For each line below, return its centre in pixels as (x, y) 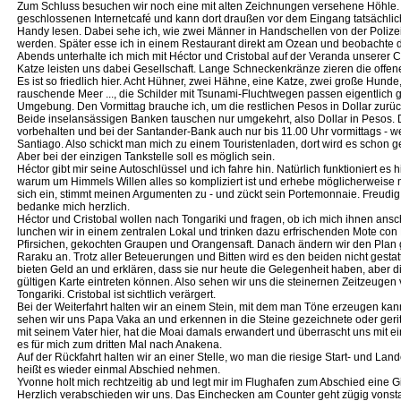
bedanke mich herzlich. (73, 207)
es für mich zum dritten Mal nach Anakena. (119, 345)
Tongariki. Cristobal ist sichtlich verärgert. (116, 294)
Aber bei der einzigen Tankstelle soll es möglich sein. (146, 157)
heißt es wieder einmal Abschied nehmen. (119, 370)
